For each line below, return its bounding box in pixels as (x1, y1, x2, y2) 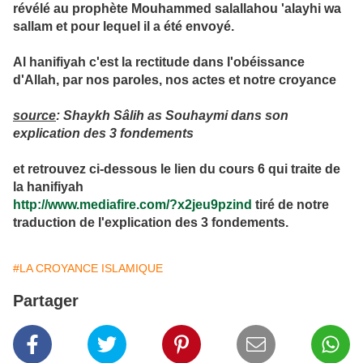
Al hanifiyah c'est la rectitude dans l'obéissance (13, 55, 305, 70)
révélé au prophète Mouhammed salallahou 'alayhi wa (13, 2, 341, 16)
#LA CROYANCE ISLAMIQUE (13, 262, 163, 275)
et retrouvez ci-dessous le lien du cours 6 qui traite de (13, 162, 340, 177)
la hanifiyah (13, 180, 83, 194)
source (13, 109, 56, 123)
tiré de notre (252, 198, 329, 212)
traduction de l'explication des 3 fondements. (13, 216, 288, 230)
